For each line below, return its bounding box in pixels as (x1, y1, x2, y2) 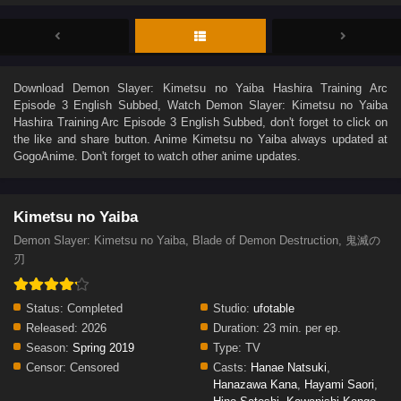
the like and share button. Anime (13, 132, 192, 146)
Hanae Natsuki (251, 360, 327, 374)
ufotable (253, 301, 294, 315)
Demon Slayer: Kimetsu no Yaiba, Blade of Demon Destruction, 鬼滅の (13, 233, 380, 247)
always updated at (286, 132, 388, 146)
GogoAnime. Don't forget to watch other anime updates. (13, 149, 301, 163)
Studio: (213, 301, 250, 315)
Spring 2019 (73, 340, 134, 354)
